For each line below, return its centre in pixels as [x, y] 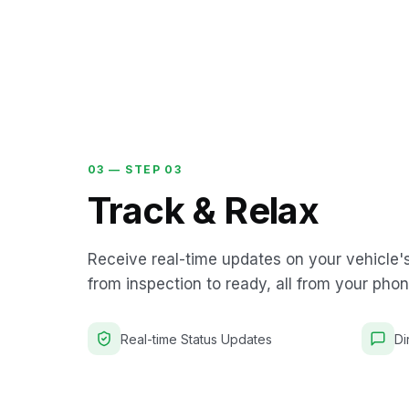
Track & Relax [204, 210]
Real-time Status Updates [196, 339]
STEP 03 [154, 169]
